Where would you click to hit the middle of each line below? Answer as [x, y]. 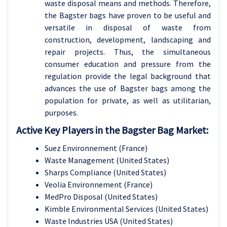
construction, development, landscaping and [128, 40]
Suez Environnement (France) [96, 148]
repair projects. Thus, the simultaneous [128, 52]
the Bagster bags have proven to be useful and [128, 15]
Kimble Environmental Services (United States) [126, 209]
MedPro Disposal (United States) [101, 197]
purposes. [61, 113]
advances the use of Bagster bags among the [128, 88]
